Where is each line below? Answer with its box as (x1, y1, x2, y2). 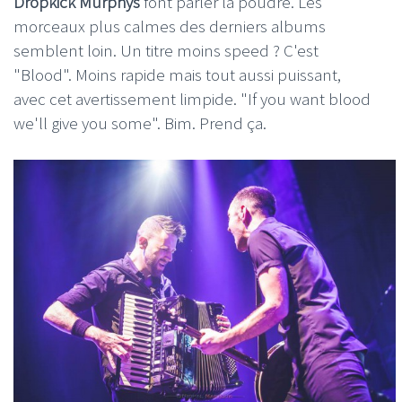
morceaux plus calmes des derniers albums (13, 15, 326, 38)
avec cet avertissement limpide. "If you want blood (13, 88, 371, 110)
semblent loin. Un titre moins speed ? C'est (13, 39, 319, 62)
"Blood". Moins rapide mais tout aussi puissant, (13, 64, 341, 86)
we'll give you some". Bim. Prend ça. (13, 112, 267, 135)
